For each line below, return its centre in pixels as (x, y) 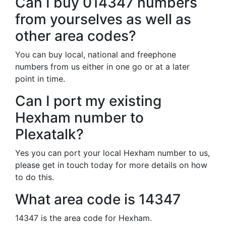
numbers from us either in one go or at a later (102, 67)
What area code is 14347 (98, 199)
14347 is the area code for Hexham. (83, 218)
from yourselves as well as (103, 19)
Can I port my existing (88, 101)
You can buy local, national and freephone (96, 54)
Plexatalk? (49, 134)
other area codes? (76, 36)
